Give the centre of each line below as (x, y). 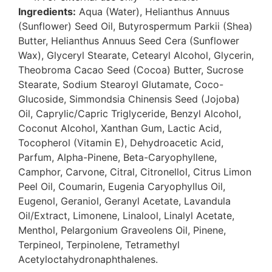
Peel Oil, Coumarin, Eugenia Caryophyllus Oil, (122, 187)
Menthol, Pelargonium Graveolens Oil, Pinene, (122, 230)
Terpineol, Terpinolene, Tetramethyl (99, 245)
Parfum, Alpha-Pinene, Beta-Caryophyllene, (117, 158)
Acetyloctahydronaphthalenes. (88, 260)
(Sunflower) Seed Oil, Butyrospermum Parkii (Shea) (135, 26)
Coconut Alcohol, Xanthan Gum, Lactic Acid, (120, 128)
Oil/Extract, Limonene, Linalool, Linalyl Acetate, (126, 216)
